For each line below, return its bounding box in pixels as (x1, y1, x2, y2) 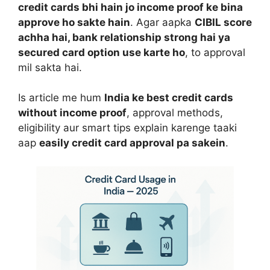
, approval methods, (127, 107, 223, 119)
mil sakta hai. (18, 61, 82, 74)
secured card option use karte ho (18, 46, 185, 58)
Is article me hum (18, 92, 104, 104)
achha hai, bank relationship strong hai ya (18, 31, 230, 43)
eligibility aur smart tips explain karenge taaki (18, 122, 237, 134)
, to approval (185, 46, 245, 58)
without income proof (18, 107, 127, 119)
